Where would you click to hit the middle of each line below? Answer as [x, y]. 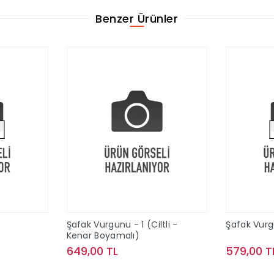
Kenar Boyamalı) [103, 236]
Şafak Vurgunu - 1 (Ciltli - [122, 225]
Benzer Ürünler [137, 18]
